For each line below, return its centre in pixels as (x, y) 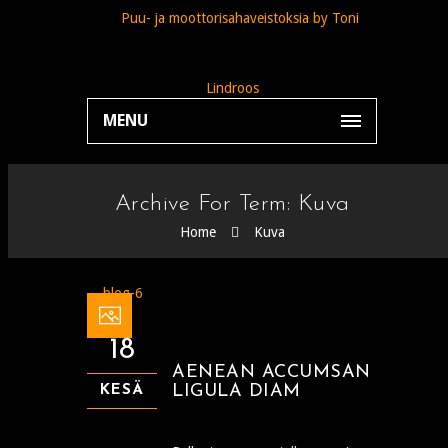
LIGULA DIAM (236, 392)
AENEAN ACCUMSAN (271, 373)
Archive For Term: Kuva (232, 205)
